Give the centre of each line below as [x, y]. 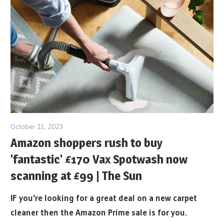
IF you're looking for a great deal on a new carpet [104, 197]
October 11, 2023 [37, 127]
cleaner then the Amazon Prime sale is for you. [99, 212]
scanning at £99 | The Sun [76, 175]
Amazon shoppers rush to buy [87, 142]
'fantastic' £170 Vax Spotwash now [99, 159]
